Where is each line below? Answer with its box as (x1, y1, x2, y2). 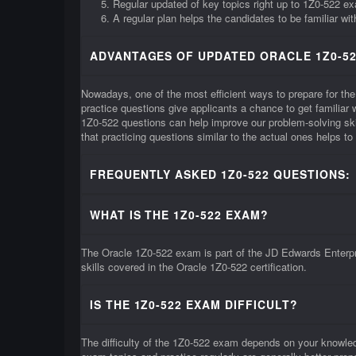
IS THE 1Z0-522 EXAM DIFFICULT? (89, 296, 299, 312)
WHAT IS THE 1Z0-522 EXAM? (89, 207, 269, 222)
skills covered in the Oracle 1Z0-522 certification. (80, 259, 307, 274)
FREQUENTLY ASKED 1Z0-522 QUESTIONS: (89, 166, 350, 182)
